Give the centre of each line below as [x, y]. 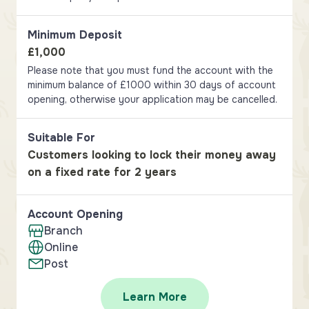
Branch [63, 231]
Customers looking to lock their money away [152, 155]
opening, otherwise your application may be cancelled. [152, 99]
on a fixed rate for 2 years [102, 172]
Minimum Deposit [75, 35]
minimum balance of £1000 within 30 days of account [152, 85]
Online [61, 247]
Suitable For [61, 138]
